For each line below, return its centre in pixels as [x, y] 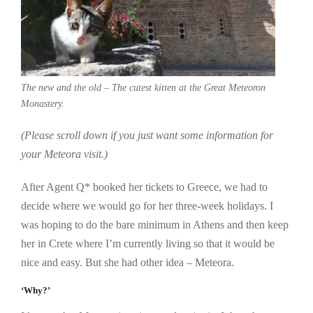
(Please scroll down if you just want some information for [147, 135]
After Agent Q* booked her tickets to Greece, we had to [144, 187]
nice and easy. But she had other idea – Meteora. [128, 262]
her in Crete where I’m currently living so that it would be [148, 243]
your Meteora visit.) [64, 154]
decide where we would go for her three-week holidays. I [147, 205]
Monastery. [43, 103]
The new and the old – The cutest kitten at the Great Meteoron [143, 87]
